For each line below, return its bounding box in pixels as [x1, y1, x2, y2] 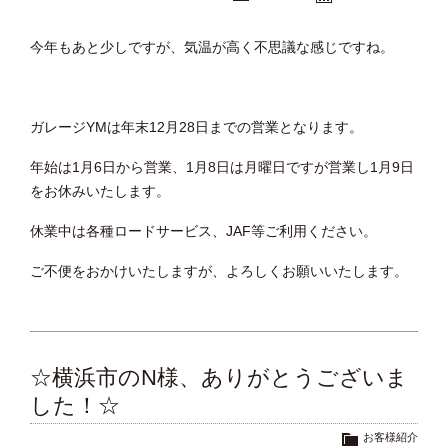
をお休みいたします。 [30, 183, 170, 200]
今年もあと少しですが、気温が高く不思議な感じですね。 [30, 39, 394, 56]
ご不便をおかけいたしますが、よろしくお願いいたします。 [30, 263, 408, 280]
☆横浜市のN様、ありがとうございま [30, 365, 408, 391]
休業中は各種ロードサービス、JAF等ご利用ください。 [30, 223, 377, 240]
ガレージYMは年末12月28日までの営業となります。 [30, 119, 363, 136]
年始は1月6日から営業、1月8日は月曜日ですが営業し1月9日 [30, 159, 414, 176]
